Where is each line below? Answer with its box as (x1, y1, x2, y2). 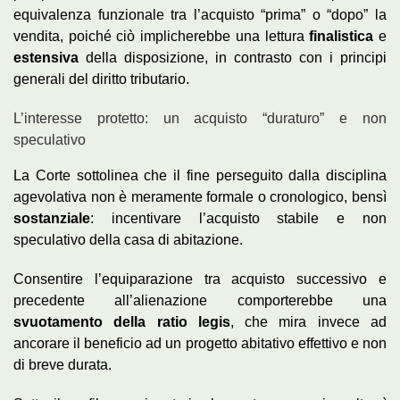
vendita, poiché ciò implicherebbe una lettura (13, 29, 310, 45)
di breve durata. (13, 357, 112, 373)
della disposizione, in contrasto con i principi (79, 50, 387, 66)
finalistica (309, 29, 374, 45)
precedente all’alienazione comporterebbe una (13, 293, 387, 309)
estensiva (13, 50, 79, 66)
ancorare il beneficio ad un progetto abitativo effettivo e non (13, 336, 387, 352)
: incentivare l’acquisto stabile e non (90, 211, 387, 227)
